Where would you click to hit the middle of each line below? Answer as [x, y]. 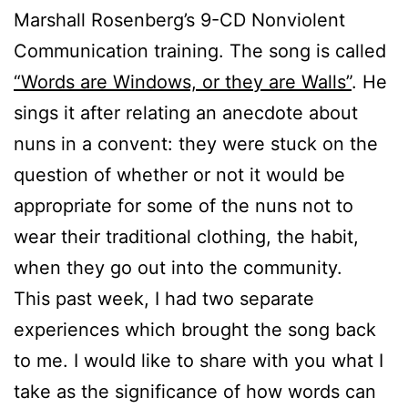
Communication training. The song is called [200, 51]
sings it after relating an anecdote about [186, 112]
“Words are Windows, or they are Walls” [183, 82]
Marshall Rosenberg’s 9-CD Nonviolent [179, 20]
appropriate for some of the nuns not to [184, 205]
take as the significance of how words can [195, 391]
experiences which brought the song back [195, 329]
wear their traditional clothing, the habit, [186, 236]
